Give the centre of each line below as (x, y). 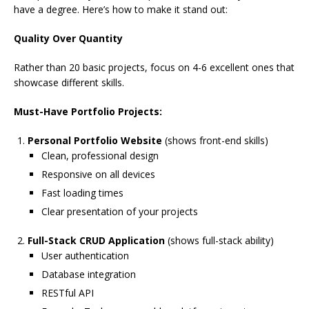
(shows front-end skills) (215, 141)
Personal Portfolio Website (95, 141)
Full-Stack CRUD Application (96, 241)
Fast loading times (82, 193)
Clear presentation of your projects (120, 212)
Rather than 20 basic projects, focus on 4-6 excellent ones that (154, 68)
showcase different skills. (69, 83)
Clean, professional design (100, 156)
